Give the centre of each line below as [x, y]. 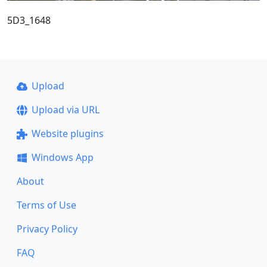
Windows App [62, 157]
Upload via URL [65, 110]
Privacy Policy [47, 229]
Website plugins [67, 133]
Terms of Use [46, 205]
